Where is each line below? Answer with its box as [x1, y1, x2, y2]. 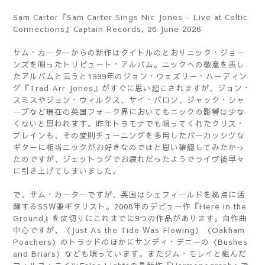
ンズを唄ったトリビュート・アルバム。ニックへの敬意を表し [13, 59, 245, 70]
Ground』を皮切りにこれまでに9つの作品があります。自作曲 [13, 213, 247, 224]
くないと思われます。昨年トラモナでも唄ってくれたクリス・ [13, 118, 245, 129]
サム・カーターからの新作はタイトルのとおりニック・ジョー [13, 47, 245, 58]
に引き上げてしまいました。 [13, 166, 121, 176]
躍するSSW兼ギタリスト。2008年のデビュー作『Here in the [13, 201, 247, 212]
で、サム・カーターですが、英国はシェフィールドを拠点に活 [13, 189, 245, 200]
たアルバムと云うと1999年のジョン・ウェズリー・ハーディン [13, 71, 247, 82]
